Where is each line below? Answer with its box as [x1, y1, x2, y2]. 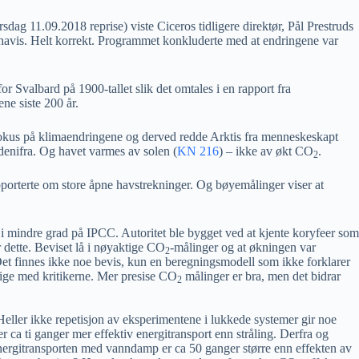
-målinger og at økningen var [170, 240, 316, 254]
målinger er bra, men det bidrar [182, 269, 341, 283]
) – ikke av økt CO [219, 144, 313, 158]
